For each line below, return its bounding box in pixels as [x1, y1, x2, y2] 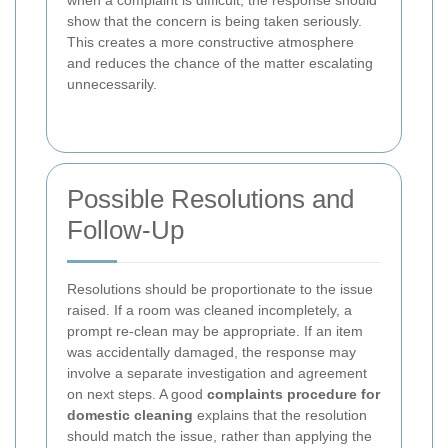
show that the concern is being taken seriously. [67, 13, 362, 30]
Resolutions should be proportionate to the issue [67, 281, 373, 298]
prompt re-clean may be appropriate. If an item [67, 323, 363, 340]
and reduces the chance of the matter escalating [67, 55, 373, 72]
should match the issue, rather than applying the [67, 428, 372, 445]
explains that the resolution [193, 407, 367, 424]
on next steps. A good [67, 386, 207, 403]
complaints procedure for [207, 386, 380, 403]
